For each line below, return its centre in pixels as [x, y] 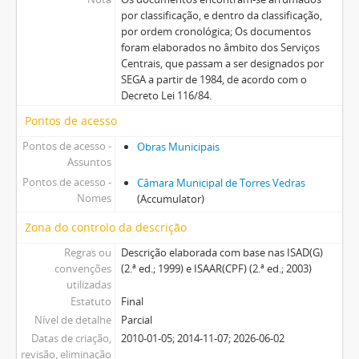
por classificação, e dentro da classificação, [221, 15]
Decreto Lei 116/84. [166, 95]
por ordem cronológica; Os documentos [216, 31]
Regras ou [87, 252]
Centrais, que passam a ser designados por [222, 63]
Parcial [136, 319]
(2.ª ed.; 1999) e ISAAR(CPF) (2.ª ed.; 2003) [216, 268]
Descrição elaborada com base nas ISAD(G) [222, 252]
